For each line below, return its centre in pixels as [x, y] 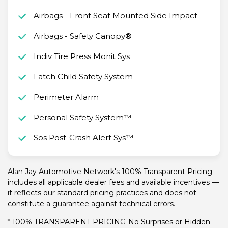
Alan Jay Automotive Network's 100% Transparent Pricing [110, 172]
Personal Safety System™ [82, 118]
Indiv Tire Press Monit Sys [81, 56]
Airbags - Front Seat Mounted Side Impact [115, 16]
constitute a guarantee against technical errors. [91, 204]
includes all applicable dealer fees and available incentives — [113, 182]
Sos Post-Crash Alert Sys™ [83, 138]
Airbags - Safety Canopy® [82, 36]
